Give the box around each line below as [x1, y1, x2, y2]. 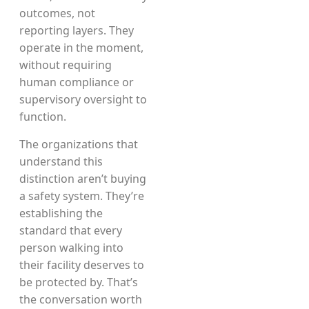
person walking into [19, 240, 123, 255]
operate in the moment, [19, 40, 143, 55]
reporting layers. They [19, 23, 134, 38]
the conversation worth [19, 292, 142, 307]
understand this [19, 154, 103, 169]
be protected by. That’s [19, 275, 138, 290]
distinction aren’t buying [19, 171, 146, 186]
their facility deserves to [19, 257, 144, 272]
